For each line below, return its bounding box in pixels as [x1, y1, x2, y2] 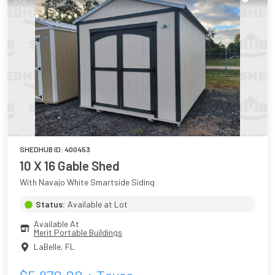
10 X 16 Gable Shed [20, 157, 120, 173]
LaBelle [34, 241, 61, 252]
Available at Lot [68, 198, 128, 209]
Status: [36, 198, 65, 209]
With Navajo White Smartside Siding [20, 176, 155, 187]
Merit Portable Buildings [34, 227, 122, 238]
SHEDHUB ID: [20, 144, 64, 153]
